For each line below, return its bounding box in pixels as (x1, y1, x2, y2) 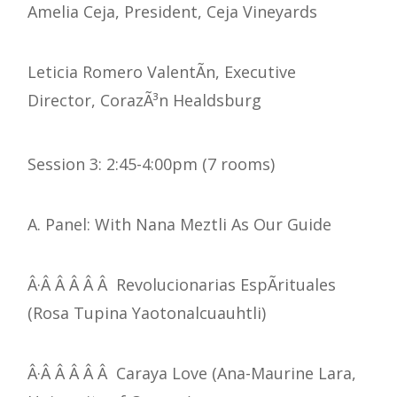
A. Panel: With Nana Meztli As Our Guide (27, 214, 331, 236)
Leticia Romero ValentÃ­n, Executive (27, 61, 296, 83)
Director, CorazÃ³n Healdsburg (27, 90, 261, 112)
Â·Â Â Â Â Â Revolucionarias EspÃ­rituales (27, 274, 336, 296)
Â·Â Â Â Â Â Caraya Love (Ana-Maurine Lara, (27, 362, 356, 385)
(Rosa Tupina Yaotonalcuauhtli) (27, 302, 266, 324)
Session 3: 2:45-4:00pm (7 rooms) (27, 153, 275, 175)
